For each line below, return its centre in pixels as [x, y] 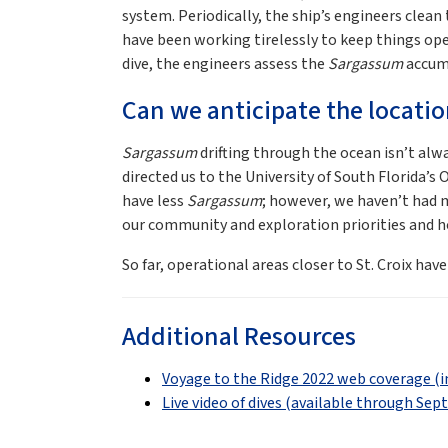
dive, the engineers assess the [225, 64]
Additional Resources [239, 337]
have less [154, 201]
